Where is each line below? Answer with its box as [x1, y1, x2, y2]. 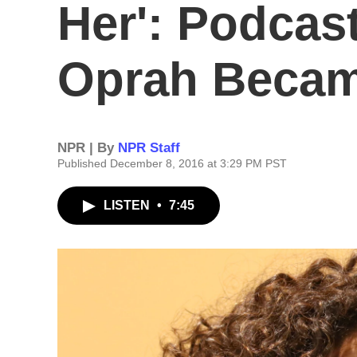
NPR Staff [118, 140, 180, 155]
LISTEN [104, 198, 153, 212]
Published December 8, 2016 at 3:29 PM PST [57, 157, 287, 170]
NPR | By [57, 140, 118, 155]
